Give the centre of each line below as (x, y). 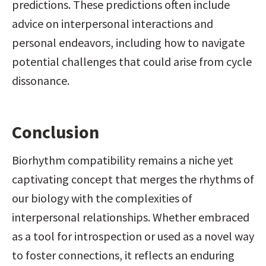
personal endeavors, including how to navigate (128, 42)
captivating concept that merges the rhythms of (133, 179)
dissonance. (41, 80)
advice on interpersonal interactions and (113, 23)
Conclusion (56, 132)
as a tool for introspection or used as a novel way (133, 236)
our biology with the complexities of (102, 198)
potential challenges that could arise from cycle (132, 61)
